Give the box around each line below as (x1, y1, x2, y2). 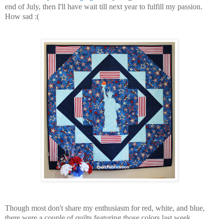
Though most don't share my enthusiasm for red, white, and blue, (5, 203, 205, 212)
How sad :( (5, 12, 39, 21)
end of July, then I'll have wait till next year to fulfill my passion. (5, 2, 202, 11)
